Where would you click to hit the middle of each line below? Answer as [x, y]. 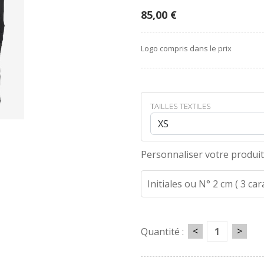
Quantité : [162, 231]
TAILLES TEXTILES [181, 106]
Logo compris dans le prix [186, 48]
